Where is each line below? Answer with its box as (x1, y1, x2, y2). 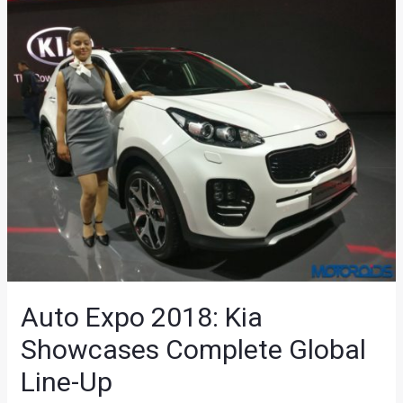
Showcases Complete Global (21, 333, 367, 365)
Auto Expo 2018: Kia (21, 300, 264, 333)
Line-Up (21, 365, 113, 398)
